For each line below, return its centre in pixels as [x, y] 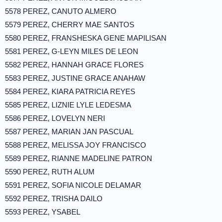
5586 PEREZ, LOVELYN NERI [55, 118]
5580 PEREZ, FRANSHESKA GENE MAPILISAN [86, 38]
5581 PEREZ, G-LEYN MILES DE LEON [72, 51]
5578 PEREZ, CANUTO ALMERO [61, 11]
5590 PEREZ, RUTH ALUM [50, 172]
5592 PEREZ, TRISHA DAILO [54, 198]
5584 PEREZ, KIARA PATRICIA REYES [70, 91]
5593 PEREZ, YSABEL [43, 212]
